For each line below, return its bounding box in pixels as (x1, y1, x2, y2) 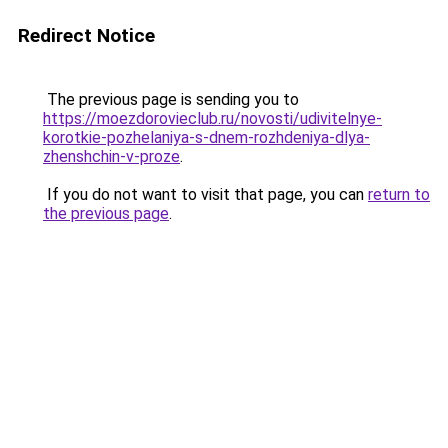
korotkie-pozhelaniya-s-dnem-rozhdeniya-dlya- (43, 128, 370, 147)
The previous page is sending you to (43, 90, 299, 109)
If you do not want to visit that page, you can (43, 185, 368, 204)
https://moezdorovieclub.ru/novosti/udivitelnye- (43, 109, 382, 128)
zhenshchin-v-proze (43, 147, 180, 166)
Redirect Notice (18, 24, 155, 47)
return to (368, 185, 430, 204)
